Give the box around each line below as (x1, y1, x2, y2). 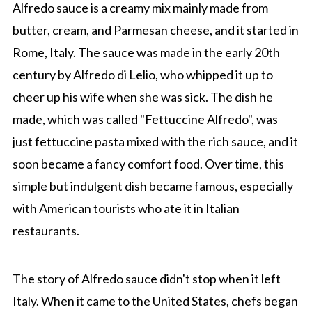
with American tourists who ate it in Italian (12, 200, 240, 216)
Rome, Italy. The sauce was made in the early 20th (12, 44, 280, 60)
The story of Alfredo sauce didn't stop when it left (12, 270, 281, 286)
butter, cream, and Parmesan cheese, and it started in (12, 22, 299, 38)
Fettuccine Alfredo (144, 111, 248, 127)
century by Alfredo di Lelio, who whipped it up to (12, 66, 273, 82)
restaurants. (12, 222, 79, 238)
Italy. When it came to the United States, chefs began (12, 292, 298, 309)
